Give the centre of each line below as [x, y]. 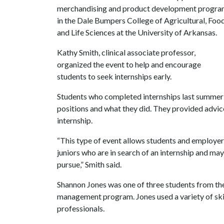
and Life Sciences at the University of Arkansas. [137, 32]
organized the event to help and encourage [129, 64]
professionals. [81, 208]
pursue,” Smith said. [89, 164]
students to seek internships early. [116, 76]
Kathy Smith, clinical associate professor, [126, 52]
